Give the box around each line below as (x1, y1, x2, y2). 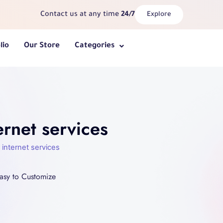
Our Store (24, 42, 60, 50)
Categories (75, 42, 115, 50)
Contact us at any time (40, 10, 121, 19)
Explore (146, 11, 171, 18)
